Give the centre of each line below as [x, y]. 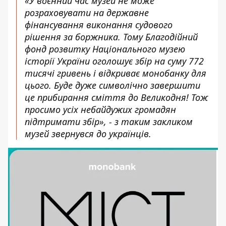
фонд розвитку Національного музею [105, 49]
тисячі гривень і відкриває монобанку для [116, 73]
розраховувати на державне [87, 13]
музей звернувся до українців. [88, 134]
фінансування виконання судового [99, 25]
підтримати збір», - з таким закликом [109, 122]
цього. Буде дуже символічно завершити [112, 85]
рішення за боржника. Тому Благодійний [111, 37]
